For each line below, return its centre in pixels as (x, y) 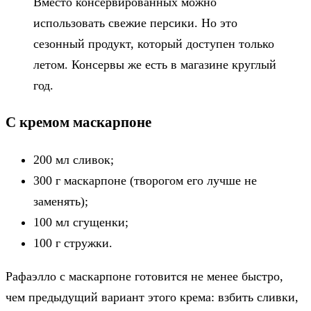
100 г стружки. (73, 243)
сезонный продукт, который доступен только (154, 43)
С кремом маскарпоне (78, 122)
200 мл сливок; (74, 159)
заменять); (61, 201)
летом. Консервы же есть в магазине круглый (155, 64)
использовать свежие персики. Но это (135, 23)
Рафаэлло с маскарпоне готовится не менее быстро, (144, 276)
